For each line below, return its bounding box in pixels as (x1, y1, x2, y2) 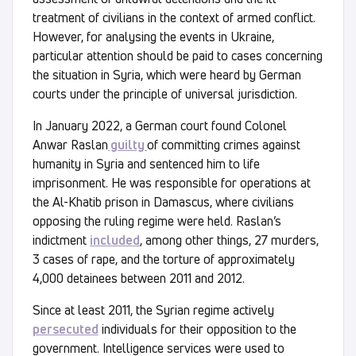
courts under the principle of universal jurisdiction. (33, 84, 297, 103)
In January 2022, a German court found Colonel (33, 116, 287, 134)
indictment (33, 230, 90, 249)
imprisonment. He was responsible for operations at (33, 173, 311, 192)
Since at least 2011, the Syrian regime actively (33, 300, 274, 319)
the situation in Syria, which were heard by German (33, 65, 301, 83)
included (90, 230, 140, 249)
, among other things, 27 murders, (140, 230, 319, 249)
